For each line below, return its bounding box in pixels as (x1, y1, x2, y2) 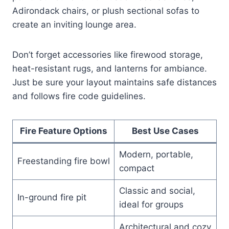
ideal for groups (119, 199, 184, 210)
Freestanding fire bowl (17, 155, 110, 166)
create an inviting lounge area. (12, 19, 136, 30)
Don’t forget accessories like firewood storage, (12, 49, 203, 60)
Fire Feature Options (19, 125, 107, 136)
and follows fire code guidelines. (12, 90, 146, 101)
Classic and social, (119, 185, 195, 196)
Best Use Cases (132, 125, 199, 136)
